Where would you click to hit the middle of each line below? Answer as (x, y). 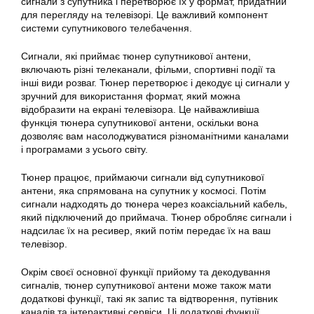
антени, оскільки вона (207, 123)
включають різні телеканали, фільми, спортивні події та (148, 70)
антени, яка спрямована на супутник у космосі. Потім (144, 191)
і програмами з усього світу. (84, 150)
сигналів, (43, 286)
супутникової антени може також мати (182, 286)
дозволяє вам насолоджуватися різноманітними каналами (155, 136)
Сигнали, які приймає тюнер (88, 56)
